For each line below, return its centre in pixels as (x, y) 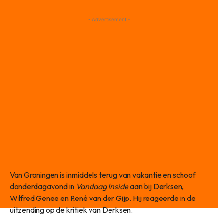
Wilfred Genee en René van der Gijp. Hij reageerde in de (103, 198)
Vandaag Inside (102, 187)
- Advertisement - (109, 20)
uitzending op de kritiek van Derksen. (71, 210)
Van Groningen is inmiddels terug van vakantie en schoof (103, 175)
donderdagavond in (43, 187)
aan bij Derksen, (156, 187)
